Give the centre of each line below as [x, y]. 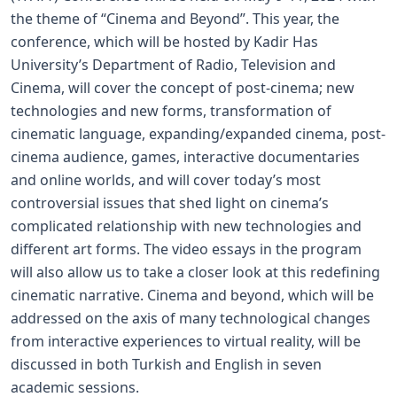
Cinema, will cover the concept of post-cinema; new [183, 88]
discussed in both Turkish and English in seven [166, 364]
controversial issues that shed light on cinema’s [170, 203]
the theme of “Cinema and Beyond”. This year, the [175, 19]
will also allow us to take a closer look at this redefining [195, 272]
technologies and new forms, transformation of [171, 111]
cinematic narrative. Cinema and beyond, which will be [192, 295]
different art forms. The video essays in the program [186, 249]
